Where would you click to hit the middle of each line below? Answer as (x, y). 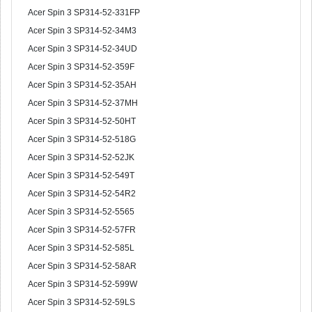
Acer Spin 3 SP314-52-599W (83, 284)
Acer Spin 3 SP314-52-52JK (81, 157)
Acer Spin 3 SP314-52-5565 (81, 212)
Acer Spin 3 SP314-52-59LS (81, 302)
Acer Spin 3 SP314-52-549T (81, 175)
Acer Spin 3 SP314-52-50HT (82, 121)
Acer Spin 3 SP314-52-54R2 (82, 194)
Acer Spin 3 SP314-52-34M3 (82, 31)
